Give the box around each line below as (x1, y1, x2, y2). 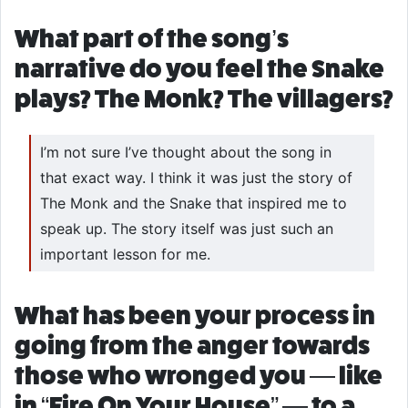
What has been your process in (15, 301, 375, 330)
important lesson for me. (40, 244, 210, 263)
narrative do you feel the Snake (15, 55, 384, 84)
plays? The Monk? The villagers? (15, 85, 393, 114)
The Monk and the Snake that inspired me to (40, 193, 347, 212)
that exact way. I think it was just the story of (40, 168, 352, 187)
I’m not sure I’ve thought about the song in (40, 142, 331, 161)
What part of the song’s (15, 25, 289, 54)
